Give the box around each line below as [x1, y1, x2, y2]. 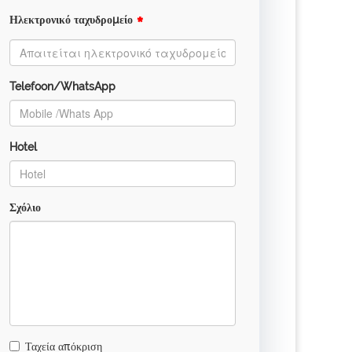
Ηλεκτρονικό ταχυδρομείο [9, 13, 136, 26]
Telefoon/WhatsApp [9, 80, 115, 93]
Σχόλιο [9, 201, 41, 214]
